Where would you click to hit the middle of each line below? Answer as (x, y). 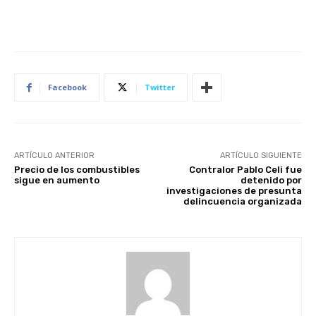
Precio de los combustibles (77, 170)
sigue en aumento (57, 180)
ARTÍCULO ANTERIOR (54, 156)
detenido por (271, 180)
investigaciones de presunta (234, 191)
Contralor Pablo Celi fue (245, 170)
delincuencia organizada (242, 201)
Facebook (67, 87)
